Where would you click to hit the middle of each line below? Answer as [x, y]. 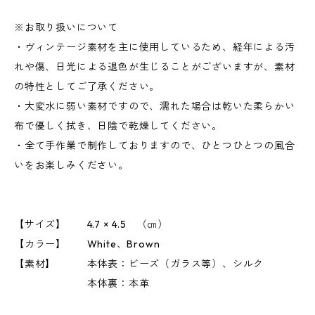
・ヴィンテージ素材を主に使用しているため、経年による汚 [155, 47]
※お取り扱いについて [66, 27]
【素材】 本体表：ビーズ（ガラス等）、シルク [149, 264]
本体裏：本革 [82, 283]
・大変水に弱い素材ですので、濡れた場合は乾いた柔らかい [155, 106]
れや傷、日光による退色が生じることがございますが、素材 [155, 67]
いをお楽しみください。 [71, 165]
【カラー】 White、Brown [87, 244]
